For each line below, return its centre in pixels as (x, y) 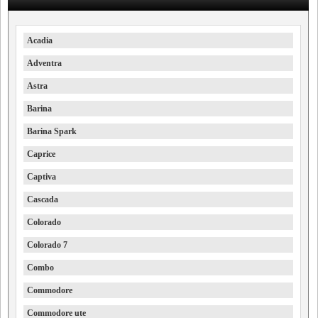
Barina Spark (52, 132)
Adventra (44, 64)
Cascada (43, 200)
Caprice (41, 154)
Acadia (40, 41)
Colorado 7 (47, 245)
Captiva (42, 177)
